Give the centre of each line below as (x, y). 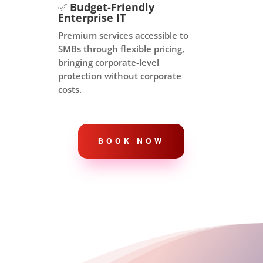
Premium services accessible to (123, 35)
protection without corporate (119, 75)
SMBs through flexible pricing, (121, 48)
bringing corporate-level (108, 62)
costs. (70, 89)
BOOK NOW (131, 141)
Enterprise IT (92, 17)
